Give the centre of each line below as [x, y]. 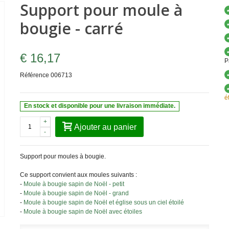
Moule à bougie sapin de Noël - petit [74, 184]
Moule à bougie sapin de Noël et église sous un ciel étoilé [104, 202]
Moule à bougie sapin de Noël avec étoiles [83, 211]
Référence [34, 75]
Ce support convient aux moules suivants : [78, 175]
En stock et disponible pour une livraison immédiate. [100, 106]
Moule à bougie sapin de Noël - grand [76, 193]
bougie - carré [71, 28]
